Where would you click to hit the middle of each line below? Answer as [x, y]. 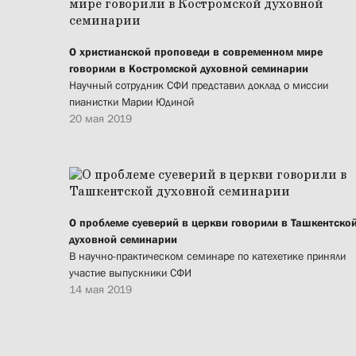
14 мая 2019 [101, 290]
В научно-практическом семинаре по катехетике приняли [207, 256]
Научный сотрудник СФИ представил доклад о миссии [199, 85]
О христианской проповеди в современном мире [196, 52]
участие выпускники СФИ [130, 273]
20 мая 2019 [101, 119]
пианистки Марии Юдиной [132, 102]
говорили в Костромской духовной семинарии [189, 69]
